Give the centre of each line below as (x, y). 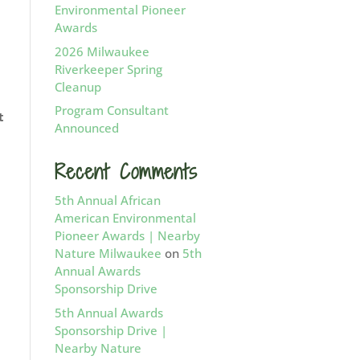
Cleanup (78, 86)
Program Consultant (111, 110)
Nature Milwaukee (108, 253)
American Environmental (125, 218)
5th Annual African (107, 200)
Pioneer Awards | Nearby (127, 235)
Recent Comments (126, 172)
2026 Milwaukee (102, 51)
